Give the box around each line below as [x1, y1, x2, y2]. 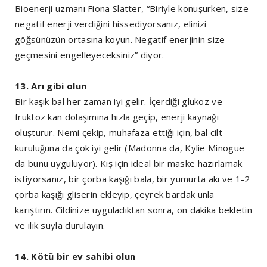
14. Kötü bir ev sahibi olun [15, 250, 136, 263]
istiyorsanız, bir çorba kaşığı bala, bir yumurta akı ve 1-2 [15, 173, 250, 185]
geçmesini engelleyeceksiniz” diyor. [15, 49, 164, 61]
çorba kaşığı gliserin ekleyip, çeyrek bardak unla [15, 188, 215, 201]
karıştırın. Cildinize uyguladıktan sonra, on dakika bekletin [15, 204, 252, 216]
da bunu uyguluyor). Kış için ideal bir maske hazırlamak [15, 157, 243, 170]
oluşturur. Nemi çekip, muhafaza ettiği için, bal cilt [15, 126, 222, 139]
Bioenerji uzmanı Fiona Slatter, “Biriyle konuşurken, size [15, 2, 249, 15]
